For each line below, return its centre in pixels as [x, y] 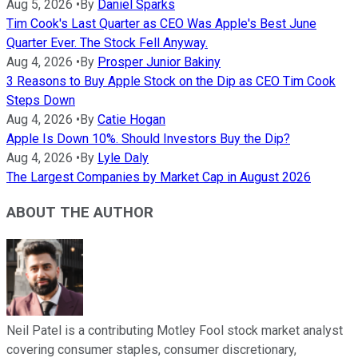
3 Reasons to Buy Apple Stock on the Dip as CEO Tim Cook [171, 81]
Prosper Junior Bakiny [159, 62]
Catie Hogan [131, 119]
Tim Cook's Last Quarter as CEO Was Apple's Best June [161, 23]
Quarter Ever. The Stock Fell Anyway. [107, 42]
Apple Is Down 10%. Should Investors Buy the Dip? [148, 138]
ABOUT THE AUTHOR [80, 213]
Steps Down [41, 100]
